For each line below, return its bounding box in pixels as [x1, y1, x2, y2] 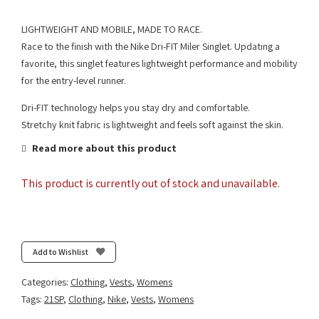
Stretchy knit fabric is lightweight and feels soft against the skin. [21, 118, 283, 132]
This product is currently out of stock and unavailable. [21, 176, 280, 192]
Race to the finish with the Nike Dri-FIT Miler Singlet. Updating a [21, 40, 280, 53]
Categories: [21, 276, 70, 289]
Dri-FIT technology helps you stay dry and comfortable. [21, 101, 250, 115]
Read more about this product [30, 142, 177, 155]
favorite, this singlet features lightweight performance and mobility [21, 57, 298, 70]
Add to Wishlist [32, 245, 88, 258]
